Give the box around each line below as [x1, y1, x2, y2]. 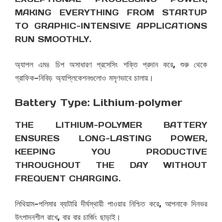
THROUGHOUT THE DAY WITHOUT [15, 160, 207, 170]
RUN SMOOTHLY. [15, 34, 91, 45]
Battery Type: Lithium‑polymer [15, 96, 182, 110]
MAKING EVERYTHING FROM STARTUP [15, 7, 207, 18]
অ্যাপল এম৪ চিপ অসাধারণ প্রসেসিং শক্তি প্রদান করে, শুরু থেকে [15, 59, 207, 70]
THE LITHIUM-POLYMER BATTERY [15, 120, 207, 130]
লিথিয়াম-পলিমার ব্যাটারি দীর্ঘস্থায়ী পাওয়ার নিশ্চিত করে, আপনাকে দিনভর [15, 199, 207, 209]
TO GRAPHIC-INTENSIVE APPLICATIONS [15, 21, 207, 31]
